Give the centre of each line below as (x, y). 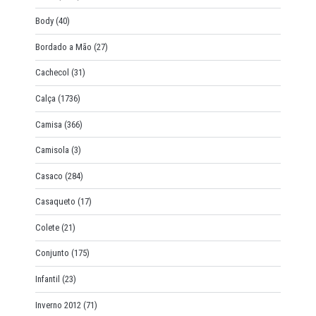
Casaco (49, 176)
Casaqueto (55, 202)
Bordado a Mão (63, 47)
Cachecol (52, 73)
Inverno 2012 (58, 305)
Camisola (52, 150)
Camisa (48, 124)
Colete (47, 227)
